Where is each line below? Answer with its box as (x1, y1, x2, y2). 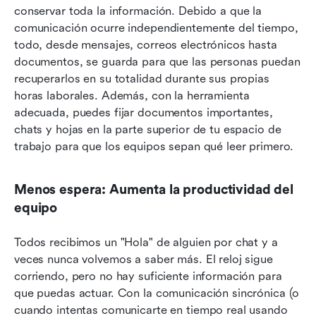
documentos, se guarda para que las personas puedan (14, 55, 300, 69)
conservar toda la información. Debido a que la (14, 4, 262, 18)
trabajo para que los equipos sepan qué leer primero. (14, 140, 294, 154)
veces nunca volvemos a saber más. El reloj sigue (14, 253, 273, 267)
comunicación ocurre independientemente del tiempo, (14, 21, 298, 35)
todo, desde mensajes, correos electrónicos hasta (14, 38, 277, 52)
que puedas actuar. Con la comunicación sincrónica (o (14, 286, 300, 300)
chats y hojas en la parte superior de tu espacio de (14, 123, 281, 137)
